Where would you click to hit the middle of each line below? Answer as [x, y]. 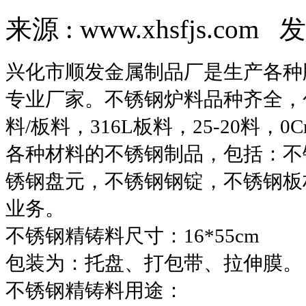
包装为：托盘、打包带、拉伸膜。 [154, 263]
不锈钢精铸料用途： [95, 290]
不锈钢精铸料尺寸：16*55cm [133, 236]
